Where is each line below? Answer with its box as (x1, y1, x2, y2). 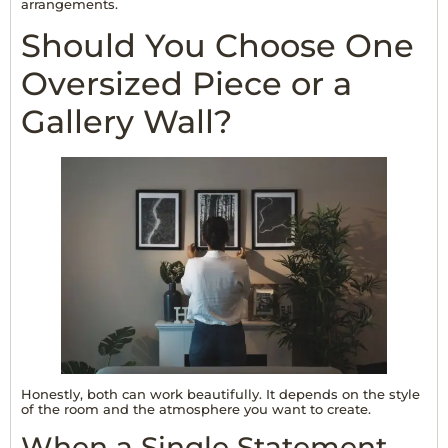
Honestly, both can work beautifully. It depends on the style (21, 385, 420, 402)
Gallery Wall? (21, 101, 232, 141)
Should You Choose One (21, 25, 414, 65)
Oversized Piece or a (21, 63, 352, 103)
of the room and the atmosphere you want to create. (21, 400, 371, 417)
